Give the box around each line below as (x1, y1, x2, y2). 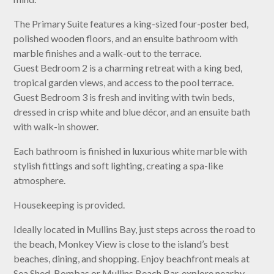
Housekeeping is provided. (13, 199, 125, 211)
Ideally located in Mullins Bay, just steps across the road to (13, 223, 256, 235)
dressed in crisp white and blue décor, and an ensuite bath (13, 106, 251, 118)
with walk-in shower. (13, 120, 99, 133)
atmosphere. (13, 174, 66, 187)
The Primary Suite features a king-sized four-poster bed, (13, 18, 249, 30)
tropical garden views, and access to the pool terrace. (13, 76, 234, 89)
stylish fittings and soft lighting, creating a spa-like (13, 160, 224, 172)
